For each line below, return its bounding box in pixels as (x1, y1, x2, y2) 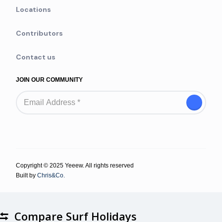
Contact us (16, 53, 55, 61)
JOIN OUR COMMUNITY (16, 76, 83, 83)
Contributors (16, 29, 63, 38)
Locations (16, 5, 51, 14)
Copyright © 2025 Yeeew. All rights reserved (16, 162, 134, 169)
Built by (16, 172, 37, 179)
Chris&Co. (37, 172, 65, 179)
